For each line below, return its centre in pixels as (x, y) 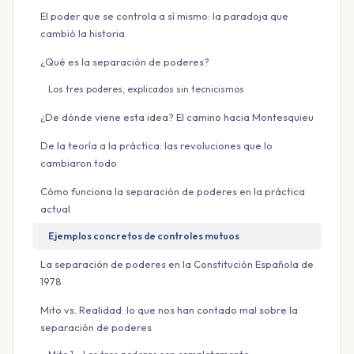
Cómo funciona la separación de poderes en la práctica (173, 192)
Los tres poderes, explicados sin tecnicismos (146, 89)
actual (55, 209)
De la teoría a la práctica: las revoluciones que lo (156, 146)
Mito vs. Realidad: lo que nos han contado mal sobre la (169, 310)
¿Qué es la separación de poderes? (125, 62)
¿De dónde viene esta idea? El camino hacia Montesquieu (177, 117)
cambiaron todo (79, 163)
